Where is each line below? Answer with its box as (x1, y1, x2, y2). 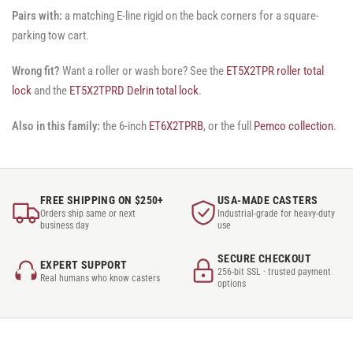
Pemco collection (254, 118, 333, 133)
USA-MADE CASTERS (217, 193, 318, 206)
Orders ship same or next (40, 207, 136, 219)
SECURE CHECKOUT (217, 252, 311, 266)
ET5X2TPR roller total (226, 63, 324, 78)
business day (40, 219, 89, 231)
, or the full (203, 118, 254, 133)
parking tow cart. (12, 28, 89, 43)
